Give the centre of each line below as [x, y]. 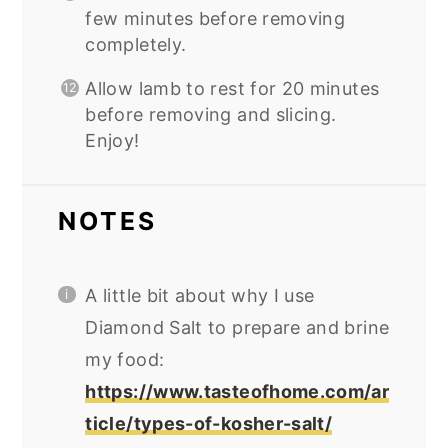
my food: [125, 359]
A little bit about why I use [200, 295]
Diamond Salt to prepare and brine [237, 327]
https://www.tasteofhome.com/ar [237, 391]
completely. [136, 45]
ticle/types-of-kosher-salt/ [209, 423]
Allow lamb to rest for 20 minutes [232, 89]
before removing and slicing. [211, 115]
